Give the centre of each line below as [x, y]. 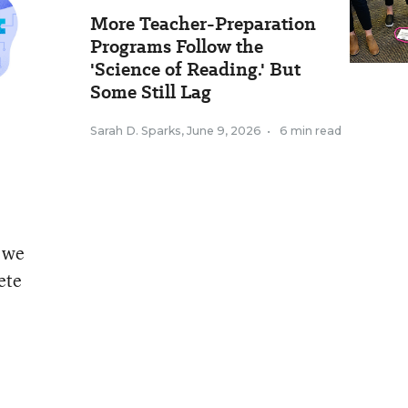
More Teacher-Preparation [203, 24]
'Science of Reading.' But [195, 69]
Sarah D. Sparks [136, 131]
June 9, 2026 [224, 131]
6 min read [311, 131]
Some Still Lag [151, 92]
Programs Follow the [177, 46]
